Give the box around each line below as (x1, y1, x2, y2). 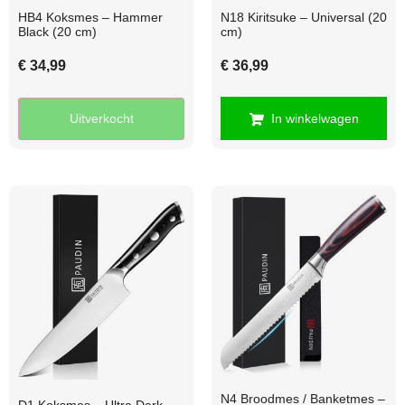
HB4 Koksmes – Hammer (18, 10, 163, 25)
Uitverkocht (69, 111, 134, 127)
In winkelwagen (270, 111, 359, 127)
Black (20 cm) (18, 24, 97, 40)
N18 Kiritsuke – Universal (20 (221, 10, 387, 25)
